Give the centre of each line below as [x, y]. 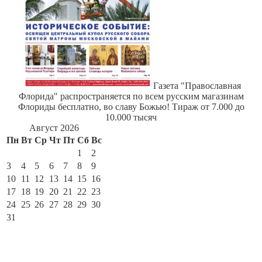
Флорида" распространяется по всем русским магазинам [131, 96]
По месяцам [35, 254]
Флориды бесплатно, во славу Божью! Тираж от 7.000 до [131, 106]
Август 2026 [54, 127]
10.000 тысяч [131, 117]
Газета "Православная [197, 85]
